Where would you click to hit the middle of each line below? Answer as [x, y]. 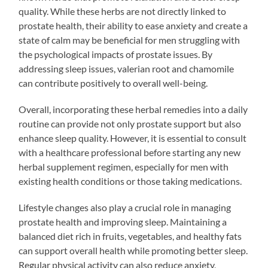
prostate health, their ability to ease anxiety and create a [133, 25]
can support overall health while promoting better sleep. [133, 250]
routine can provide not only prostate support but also [130, 123]
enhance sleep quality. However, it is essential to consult [133, 138]
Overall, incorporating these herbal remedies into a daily [133, 109]
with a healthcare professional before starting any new [130, 152]
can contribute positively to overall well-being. [113, 83]
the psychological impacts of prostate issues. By [116, 54]
